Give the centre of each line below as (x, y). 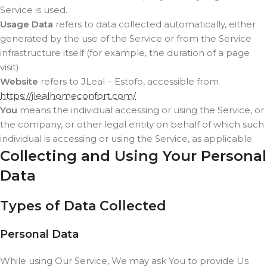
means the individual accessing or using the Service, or (141, 110)
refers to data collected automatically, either (154, 24)
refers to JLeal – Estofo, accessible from (128, 81)
